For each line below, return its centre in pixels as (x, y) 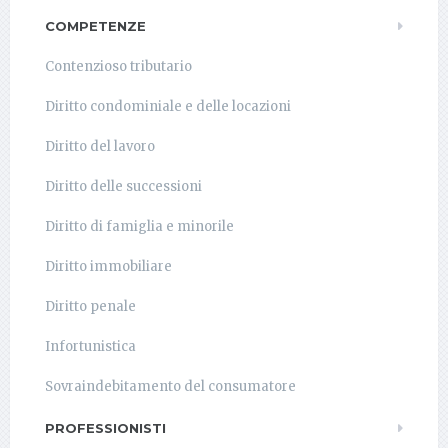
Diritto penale (90, 306)
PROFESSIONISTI (105, 428)
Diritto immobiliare (108, 266)
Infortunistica (90, 346)
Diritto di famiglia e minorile (139, 226)
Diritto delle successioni (123, 186)
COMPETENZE (95, 26)
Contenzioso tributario (118, 66)
